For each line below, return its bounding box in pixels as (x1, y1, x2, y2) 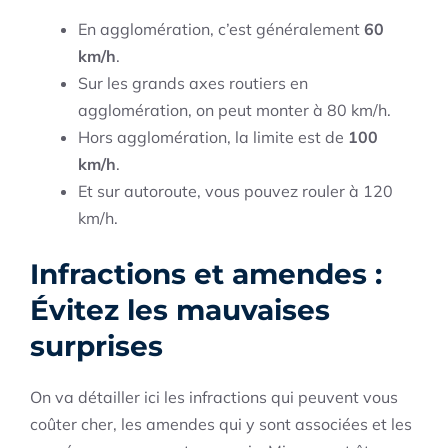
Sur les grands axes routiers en (78, 73, 308, 94)
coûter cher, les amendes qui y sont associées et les (30, 414, 412, 435)
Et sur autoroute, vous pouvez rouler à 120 (78, 181, 393, 202)
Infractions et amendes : (30, 257, 382, 292)
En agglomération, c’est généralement (78, 19, 364, 40)
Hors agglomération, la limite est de (78, 127, 348, 148)
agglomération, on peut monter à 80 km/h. (78, 100, 391, 121)
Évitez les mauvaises (30, 293, 330, 328)
